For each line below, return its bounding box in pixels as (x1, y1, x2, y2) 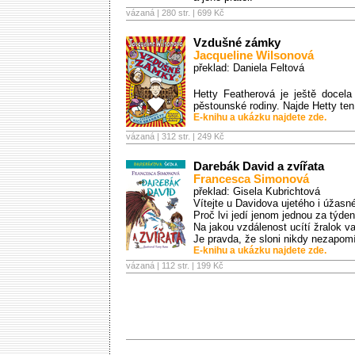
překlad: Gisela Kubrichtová (193, 185, 320, 197)
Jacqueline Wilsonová (193, 49, 314, 62)
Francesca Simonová (193, 173, 309, 185)
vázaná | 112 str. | (126, 261, 197, 270)
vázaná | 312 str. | (126, 132, 197, 141)
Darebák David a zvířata (193, 160, 324, 173)
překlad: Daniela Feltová (193, 62, 304, 74)
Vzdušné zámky (193, 36, 281, 49)
